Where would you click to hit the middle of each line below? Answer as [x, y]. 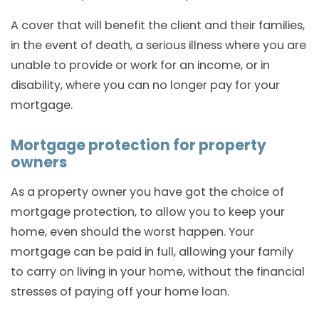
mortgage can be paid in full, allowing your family [152, 252]
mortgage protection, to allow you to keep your [148, 212]
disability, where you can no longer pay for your [145, 85]
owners [39, 163]
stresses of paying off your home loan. [120, 292]
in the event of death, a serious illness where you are [158, 46]
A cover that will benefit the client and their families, [158, 26]
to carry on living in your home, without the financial [158, 272]
